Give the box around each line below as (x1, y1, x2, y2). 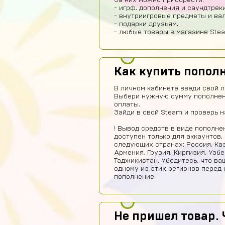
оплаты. (114, 101, 140, 108)
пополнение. (114, 173, 156, 180)
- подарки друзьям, (114, 21, 178, 28)
